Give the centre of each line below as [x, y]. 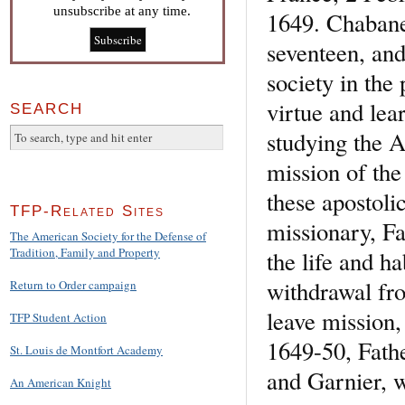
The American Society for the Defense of [108, 236]
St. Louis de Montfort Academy [86, 350]
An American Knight [61, 383]
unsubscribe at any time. [122, 10]
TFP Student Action [58, 318]
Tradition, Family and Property [85, 253]
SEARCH [47, 108]
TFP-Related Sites [87, 212]
